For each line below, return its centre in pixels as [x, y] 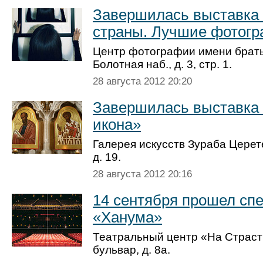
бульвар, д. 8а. [131, 250]
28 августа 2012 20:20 [142, 81]
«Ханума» [127, 217]
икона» [117, 124]
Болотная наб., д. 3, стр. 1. [162, 64]
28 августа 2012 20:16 [142, 174]
